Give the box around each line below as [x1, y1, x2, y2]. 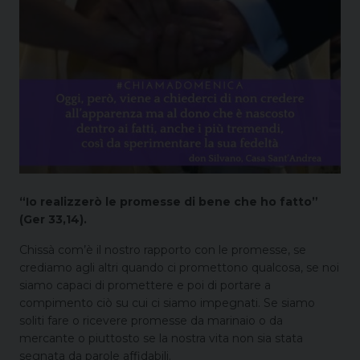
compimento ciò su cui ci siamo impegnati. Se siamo [19, 295, 315, 310]
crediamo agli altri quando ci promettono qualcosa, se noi [19, 260, 339, 275]
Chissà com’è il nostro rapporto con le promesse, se [19, 242, 306, 257]
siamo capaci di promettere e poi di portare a [19, 277, 271, 292]
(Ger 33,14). [19, 211, 87, 227]
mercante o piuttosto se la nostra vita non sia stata [19, 330, 303, 346]
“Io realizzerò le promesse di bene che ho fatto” [19, 194, 318, 209]
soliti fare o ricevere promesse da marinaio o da [19, 313, 283, 328]
